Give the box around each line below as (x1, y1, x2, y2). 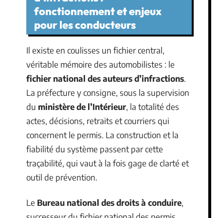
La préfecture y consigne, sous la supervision (26, 87, 189, 98)
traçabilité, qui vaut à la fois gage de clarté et (26, 158, 189, 169)
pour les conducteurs (34, 18, 136, 32)
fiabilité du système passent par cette (26, 144, 163, 155)
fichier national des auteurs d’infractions (26, 73, 184, 84)
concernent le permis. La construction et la (26, 129, 179, 141)
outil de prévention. (26, 172, 97, 183)
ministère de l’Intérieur (38, 101, 126, 112)
